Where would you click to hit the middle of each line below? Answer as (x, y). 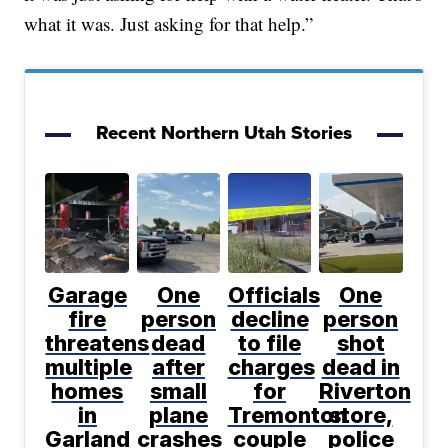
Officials (273, 295)
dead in (360, 367)
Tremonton (287, 415)
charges (271, 367)
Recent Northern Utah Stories (224, 133)
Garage (87, 295)
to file (270, 343)
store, (360, 415)
